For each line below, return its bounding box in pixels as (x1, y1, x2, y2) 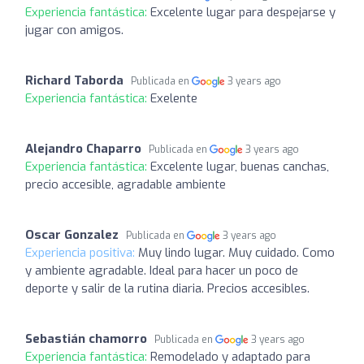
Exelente (150, 90, 197, 106)
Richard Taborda (25, 72, 123, 89)
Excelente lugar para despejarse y (150, 4, 336, 20)
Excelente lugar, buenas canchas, (150, 158, 329, 175)
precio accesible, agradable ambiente (25, 176, 226, 193)
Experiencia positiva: (25, 245, 138, 261)
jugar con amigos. (25, 22, 123, 38)
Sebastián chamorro (25, 331, 147, 347)
